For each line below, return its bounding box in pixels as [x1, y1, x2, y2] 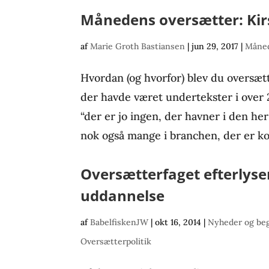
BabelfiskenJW [90, 217, 149, 228]
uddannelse [80, 186, 165, 205]
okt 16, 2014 [155, 217, 202, 228]
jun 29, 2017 [192, 41, 239, 52]
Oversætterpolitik [80, 236, 152, 247]
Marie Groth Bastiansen [90, 41, 186, 52]
